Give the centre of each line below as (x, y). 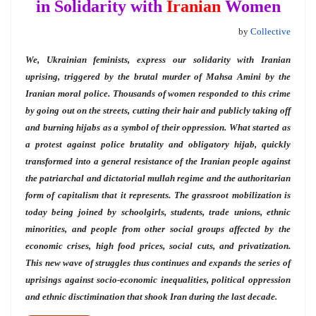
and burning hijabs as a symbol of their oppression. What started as (158, 128)
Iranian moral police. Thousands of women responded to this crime (158, 94)
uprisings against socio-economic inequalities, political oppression (158, 280)
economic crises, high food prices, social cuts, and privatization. (158, 246)
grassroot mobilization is (242, 195)
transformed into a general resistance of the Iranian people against (158, 162)
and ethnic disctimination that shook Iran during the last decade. (151, 297)
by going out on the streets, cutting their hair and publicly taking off (158, 111)
